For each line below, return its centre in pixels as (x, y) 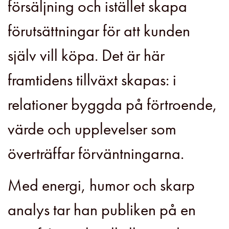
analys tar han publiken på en (102, 210)
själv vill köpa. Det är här (86, 55)
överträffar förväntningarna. (96, 153)
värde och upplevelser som (92, 129)
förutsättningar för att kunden (99, 31)
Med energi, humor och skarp (101, 186)
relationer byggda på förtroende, (112, 104)
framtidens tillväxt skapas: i (92, 80)
